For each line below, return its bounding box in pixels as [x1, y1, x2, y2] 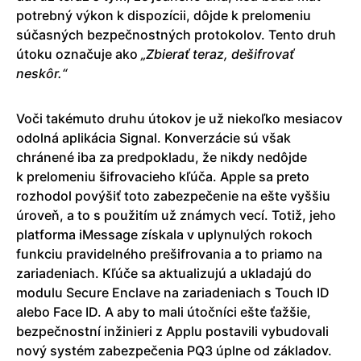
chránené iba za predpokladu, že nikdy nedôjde [16, 149, 307, 166]
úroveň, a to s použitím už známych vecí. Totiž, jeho [16, 207, 336, 224]
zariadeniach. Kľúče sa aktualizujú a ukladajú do [16, 265, 312, 282]
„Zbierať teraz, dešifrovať [141, 46, 294, 63]
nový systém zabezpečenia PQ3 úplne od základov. [16, 342, 332, 359]
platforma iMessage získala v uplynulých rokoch [16, 226, 313, 243]
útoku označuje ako [16, 46, 141, 63]
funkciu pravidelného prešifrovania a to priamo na [16, 246, 322, 263]
